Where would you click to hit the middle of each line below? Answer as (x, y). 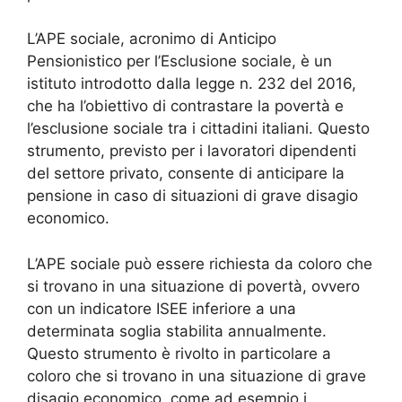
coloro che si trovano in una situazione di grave (197, 376)
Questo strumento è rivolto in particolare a (179, 353)
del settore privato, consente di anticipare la (186, 174)
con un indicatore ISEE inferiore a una (162, 308)
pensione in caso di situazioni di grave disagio (192, 196)
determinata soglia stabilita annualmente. (177, 331)
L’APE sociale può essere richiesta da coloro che (200, 263)
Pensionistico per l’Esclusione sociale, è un (179, 61)
